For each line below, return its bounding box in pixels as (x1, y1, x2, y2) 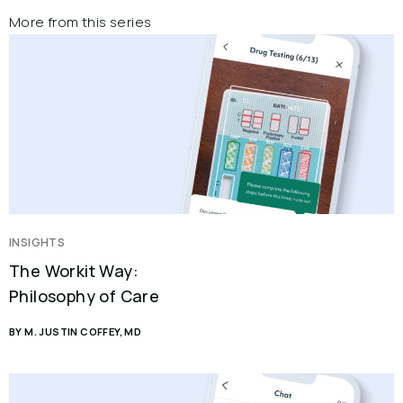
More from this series (9, 13, 152, 31)
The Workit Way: (9, 260, 139, 282)
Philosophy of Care (9, 285, 160, 307)
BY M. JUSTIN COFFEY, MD (9, 325, 142, 338)
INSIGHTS (9, 235, 66, 250)
